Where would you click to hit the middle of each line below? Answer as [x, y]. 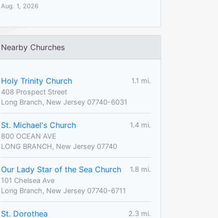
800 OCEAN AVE [29, 136]
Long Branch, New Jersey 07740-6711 [64, 190]
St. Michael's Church [38, 125]
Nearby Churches [33, 47]
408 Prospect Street [34, 91]
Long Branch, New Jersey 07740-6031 [64, 102]
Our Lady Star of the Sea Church [61, 169]
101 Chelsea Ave [28, 180]
